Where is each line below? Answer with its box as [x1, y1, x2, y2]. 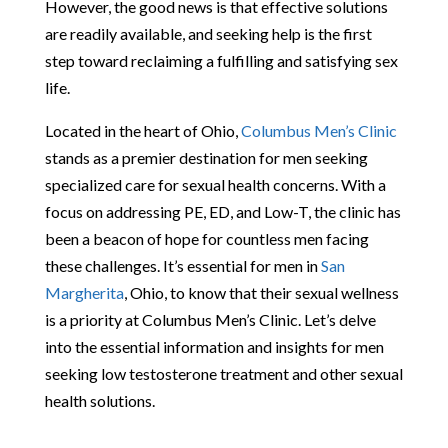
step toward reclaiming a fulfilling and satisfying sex [44, 50, 398, 70]
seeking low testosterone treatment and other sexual [44, 363, 403, 383]
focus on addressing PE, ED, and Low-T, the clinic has [44, 201, 401, 221]
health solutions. [44, 390, 155, 410]
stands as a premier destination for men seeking [44, 147, 368, 167]
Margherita [44, 282, 124, 302]
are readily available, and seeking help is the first [44, 23, 372, 43]
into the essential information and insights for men [44, 336, 384, 356]
